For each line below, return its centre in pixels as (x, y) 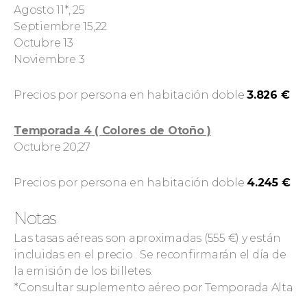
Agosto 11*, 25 (49, 10)
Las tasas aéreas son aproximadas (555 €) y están (147, 238)
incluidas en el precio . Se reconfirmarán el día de (150, 255)
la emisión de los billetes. (83, 271)
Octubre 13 (44, 43)
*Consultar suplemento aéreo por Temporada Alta (153, 287)
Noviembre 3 (49, 59)
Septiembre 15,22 (60, 26)
